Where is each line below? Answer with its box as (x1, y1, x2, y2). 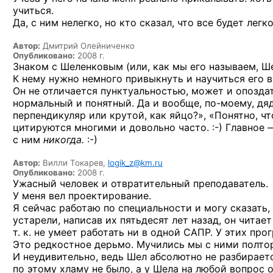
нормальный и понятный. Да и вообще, (13, 96, 205, 109)
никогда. (43, 133, 84, 146)
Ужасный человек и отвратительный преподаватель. (13, 177, 268, 190)
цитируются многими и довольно (13, 121, 179, 133)
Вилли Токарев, (40, 157, 108, 168)
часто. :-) (179, 121, 222, 133)
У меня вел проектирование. (13, 189, 151, 202)
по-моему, (205, 96, 254, 109)
